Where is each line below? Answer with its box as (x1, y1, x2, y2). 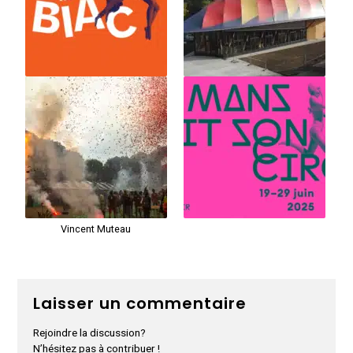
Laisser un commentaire (33, 292, 247, 314)
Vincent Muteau (61, 222, 132, 235)
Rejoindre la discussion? (33, 325, 147, 339)
